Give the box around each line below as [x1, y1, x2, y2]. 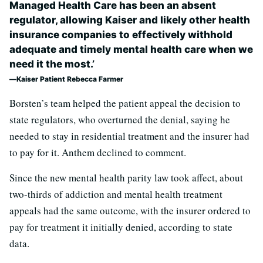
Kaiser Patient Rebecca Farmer [16, 75, 123, 84]
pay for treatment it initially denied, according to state [9, 220, 232, 234]
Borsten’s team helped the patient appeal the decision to [9, 96, 241, 110]
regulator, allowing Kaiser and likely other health [9, 14, 250, 26]
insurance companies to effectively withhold [9, 29, 232, 41]
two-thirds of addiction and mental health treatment [9, 187, 222, 201]
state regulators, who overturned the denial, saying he [9, 113, 230, 127]
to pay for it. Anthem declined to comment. [9, 146, 186, 160]
